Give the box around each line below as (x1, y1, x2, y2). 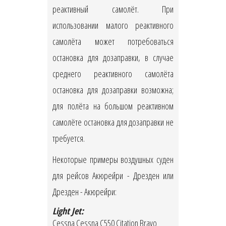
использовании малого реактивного (52, 19, 174, 32)
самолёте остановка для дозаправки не (52, 116, 174, 129)
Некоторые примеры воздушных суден (52, 153, 174, 166)
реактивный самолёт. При (52, 3, 174, 16)
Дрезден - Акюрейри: (52, 186, 117, 198)
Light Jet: (52, 205, 84, 217)
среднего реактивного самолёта (52, 68, 174, 80)
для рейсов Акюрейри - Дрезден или (52, 169, 174, 182)
